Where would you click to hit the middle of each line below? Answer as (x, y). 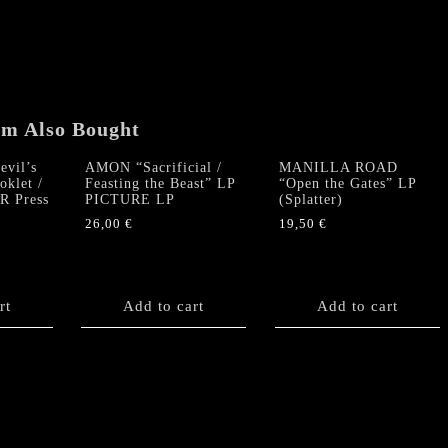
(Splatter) (310, 200)
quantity (112, 18)
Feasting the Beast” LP (160, 184)
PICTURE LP (130, 200)
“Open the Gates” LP (347, 184)
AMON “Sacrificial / (153, 168)
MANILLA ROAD (338, 168)
